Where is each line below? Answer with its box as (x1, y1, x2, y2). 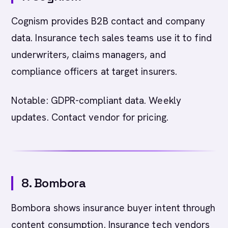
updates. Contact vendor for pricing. (11, 111, 168, 124)
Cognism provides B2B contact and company (11, 15, 206, 27)
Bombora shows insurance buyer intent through (11, 202, 216, 214)
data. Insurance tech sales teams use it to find (11, 32, 212, 44)
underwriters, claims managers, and (11, 48, 166, 61)
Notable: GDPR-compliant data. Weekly (11, 94, 181, 107)
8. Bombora (21, 175, 86, 191)
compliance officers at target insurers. (11, 65, 178, 78)
